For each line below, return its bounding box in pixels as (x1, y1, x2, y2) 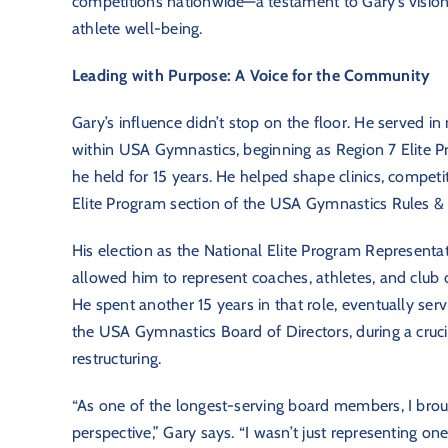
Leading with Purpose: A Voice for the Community (71, 66, 431, 86)
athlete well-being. (71, 19, 203, 39)
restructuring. (71, 349, 162, 369)
